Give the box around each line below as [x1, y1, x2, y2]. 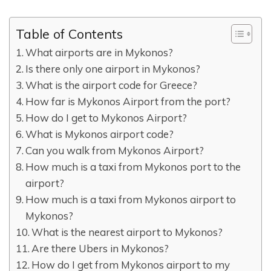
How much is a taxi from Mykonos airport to [25, 193, 237, 206]
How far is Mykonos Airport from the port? [25, 95, 231, 108]
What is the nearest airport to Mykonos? [31, 226, 223, 239]
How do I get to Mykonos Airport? [25, 111, 188, 125]
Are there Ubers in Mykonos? [31, 242, 169, 255]
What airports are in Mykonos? [25, 46, 174, 59]
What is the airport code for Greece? [25, 79, 198, 92]
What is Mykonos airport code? [25, 128, 174, 141]
